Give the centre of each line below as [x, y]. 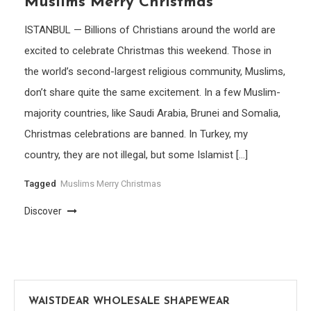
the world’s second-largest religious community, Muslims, [155, 72]
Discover [44, 211]
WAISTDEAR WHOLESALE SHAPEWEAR [129, 302]
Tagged [42, 184]
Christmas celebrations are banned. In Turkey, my [136, 134]
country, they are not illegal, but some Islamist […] [136, 155]
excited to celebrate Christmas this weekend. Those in [148, 51]
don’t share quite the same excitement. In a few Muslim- [153, 92]
